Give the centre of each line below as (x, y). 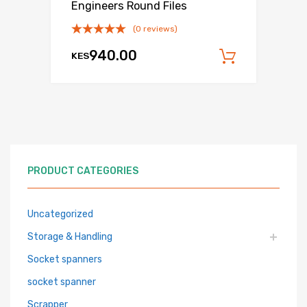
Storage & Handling (70, 237)
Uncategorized (60, 214)
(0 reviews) (155, 29)
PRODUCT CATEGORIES (83, 171)
